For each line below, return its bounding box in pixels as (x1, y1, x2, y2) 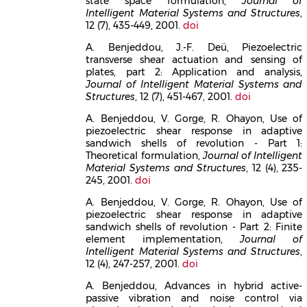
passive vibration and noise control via (86, 291, 303, 304)
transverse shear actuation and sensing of (86, 53, 303, 66)
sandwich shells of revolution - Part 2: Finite (86, 220, 303, 233)
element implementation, (86, 232, 241, 245)
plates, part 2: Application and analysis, (86, 65, 303, 78)
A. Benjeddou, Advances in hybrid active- (86, 279, 303, 292)
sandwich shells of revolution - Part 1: (86, 136, 303, 149)
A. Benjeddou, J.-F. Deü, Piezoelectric (86, 40, 303, 53)
